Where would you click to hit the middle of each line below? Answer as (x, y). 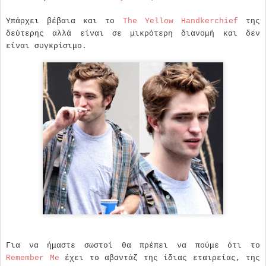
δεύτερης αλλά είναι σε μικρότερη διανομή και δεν (133, 34)
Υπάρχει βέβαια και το (64, 21)
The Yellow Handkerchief (180, 21)
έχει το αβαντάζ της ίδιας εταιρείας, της (159, 258)
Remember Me (33, 258)
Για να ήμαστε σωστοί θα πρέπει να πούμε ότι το (133, 245)
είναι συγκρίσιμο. (46, 46)
